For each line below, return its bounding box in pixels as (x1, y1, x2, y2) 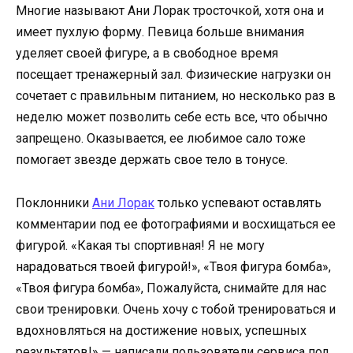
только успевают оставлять (154, 195, 321, 210)
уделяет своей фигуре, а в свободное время (16, 46, 278, 61)
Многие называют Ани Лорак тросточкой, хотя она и (16, 3, 324, 19)
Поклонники (16, 195, 92, 210)
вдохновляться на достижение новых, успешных (16, 322, 307, 338)
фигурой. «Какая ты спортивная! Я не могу (16, 237, 265, 253)
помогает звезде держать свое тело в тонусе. (16, 152, 288, 168)
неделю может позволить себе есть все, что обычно (16, 110, 328, 125)
